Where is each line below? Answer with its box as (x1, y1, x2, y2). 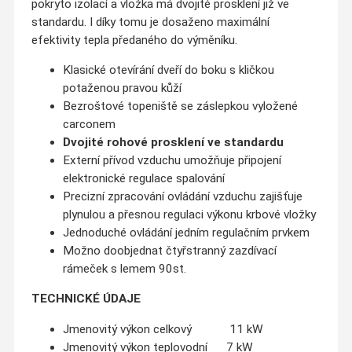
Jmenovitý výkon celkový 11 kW (62, 321, 263, 336)
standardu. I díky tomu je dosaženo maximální (31, 14, 269, 29)
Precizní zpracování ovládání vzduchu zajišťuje (62, 189, 302, 203)
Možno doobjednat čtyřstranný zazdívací (62, 243, 277, 258)
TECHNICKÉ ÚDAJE (31, 291, 141, 306)
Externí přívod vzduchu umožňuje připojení (62, 152, 281, 167)
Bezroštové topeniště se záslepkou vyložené (62, 98, 298, 113)
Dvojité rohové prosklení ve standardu (62, 134, 284, 149)
